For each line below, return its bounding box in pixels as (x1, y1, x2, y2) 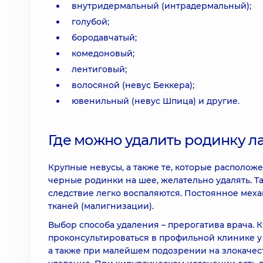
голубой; (72, 16, 109, 27)
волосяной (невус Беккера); (72, 80, 194, 90)
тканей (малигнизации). (48, 201, 154, 211)
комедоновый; (72, 48, 134, 59)
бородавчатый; (72, 32, 137, 43)
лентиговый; (72, 64, 127, 75)
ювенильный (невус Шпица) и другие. (72, 96, 240, 106)
